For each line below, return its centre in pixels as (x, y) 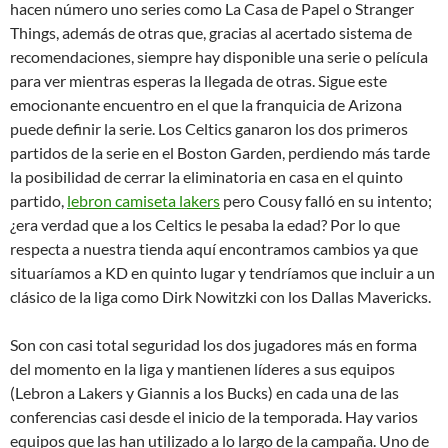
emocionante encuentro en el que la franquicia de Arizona (206, 104)
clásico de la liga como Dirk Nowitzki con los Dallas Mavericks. (220, 296)
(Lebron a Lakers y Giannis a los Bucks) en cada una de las (204, 392)
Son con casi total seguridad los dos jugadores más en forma (213, 344)
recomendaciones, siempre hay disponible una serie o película (219, 56)
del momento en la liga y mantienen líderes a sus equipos (202, 368)
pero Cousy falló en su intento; (326, 200)
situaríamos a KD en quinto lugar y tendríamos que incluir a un (222, 272)
